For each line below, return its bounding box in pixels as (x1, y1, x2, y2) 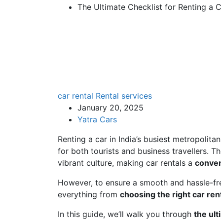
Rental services (96, 90, 152, 101)
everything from (58, 189, 120, 199)
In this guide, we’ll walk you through (58, 209, 194, 219)
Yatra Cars (77, 114, 117, 124)
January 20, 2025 (77, 102, 144, 112)
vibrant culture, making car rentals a (58, 157, 195, 168)
